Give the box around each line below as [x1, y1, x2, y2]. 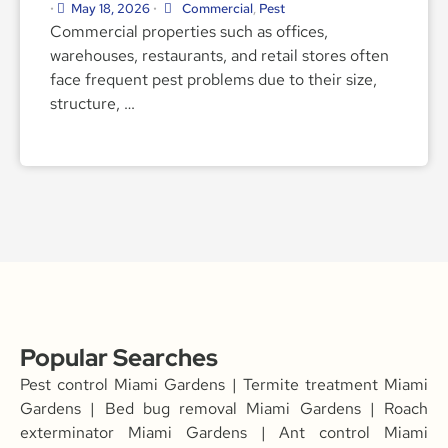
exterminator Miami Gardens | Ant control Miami [20, 421, 428, 443]
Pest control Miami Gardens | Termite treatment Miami [20, 373, 428, 395]
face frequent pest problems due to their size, [50, 68, 377, 90]
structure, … [50, 92, 135, 114]
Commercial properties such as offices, [50, 20, 328, 42]
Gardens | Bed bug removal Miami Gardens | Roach [20, 397, 428, 419]
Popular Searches [20, 341, 218, 373]
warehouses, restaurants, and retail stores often [50, 44, 389, 66]
